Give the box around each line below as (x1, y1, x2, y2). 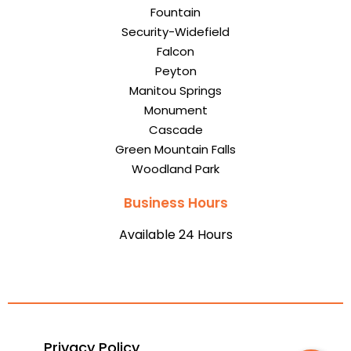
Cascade (148, 121, 203, 139)
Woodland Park (132, 161, 219, 178)
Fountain (150, 4, 201, 21)
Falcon (157, 43, 194, 60)
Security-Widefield (121, 24, 230, 41)
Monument (143, 102, 208, 119)
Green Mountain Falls (115, 141, 236, 158)
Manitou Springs (129, 82, 222, 100)
